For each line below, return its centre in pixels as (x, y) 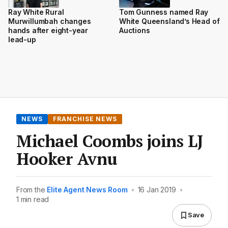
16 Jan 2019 (157, 189)
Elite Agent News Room (87, 189)
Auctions (135, 30)
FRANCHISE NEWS (85, 119)
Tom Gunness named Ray (164, 12)
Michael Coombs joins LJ (110, 141)
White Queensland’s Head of (169, 21)
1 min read (33, 199)
